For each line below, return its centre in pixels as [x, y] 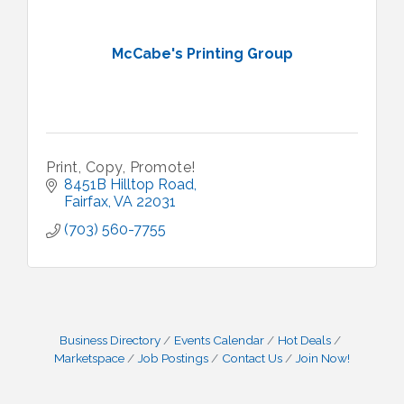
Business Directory [110, 340]
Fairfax [86, 202]
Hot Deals [304, 340]
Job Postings [173, 358]
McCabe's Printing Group [202, 53]
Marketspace [89, 358]
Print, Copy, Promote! [121, 167]
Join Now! [323, 358]
